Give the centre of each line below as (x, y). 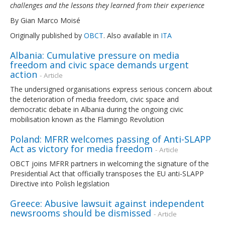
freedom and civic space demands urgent (99, 65)
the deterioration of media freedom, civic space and (94, 99)
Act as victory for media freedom (81, 148)
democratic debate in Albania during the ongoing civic (97, 109)
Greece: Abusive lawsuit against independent (107, 203)
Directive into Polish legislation (60, 183)
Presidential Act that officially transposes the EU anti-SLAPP (107, 173)
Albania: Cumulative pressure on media (95, 55)
